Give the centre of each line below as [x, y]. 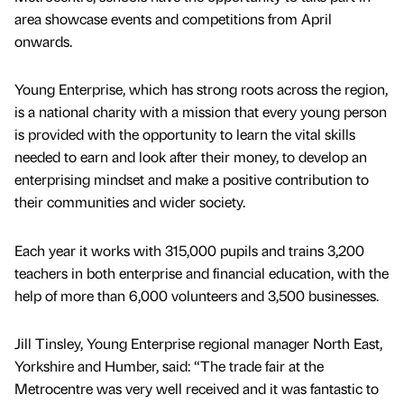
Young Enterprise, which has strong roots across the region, [201, 89]
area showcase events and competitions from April [173, 19]
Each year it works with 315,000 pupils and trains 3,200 [189, 250]
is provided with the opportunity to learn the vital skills [185, 134]
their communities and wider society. [130, 202]
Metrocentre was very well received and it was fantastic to [197, 388]
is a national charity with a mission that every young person [201, 112]
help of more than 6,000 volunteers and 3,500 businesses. [197, 295]
